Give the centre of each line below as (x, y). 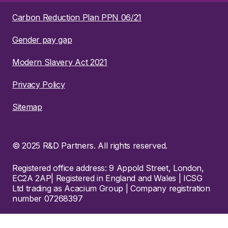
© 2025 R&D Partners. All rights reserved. (90, 145)
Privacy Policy (39, 84)
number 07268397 (48, 198)
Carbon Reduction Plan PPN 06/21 (77, 17)
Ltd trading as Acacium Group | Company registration (111, 188)
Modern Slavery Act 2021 (60, 62)
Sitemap (27, 107)
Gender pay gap (42, 39)
